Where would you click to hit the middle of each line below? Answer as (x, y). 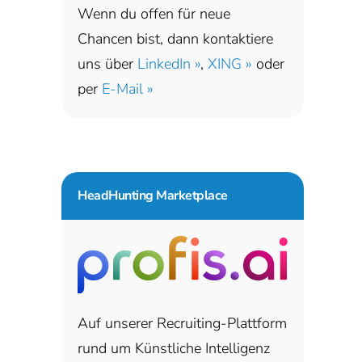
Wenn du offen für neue (154, 13)
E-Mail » (128, 88)
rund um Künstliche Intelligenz (174, 349)
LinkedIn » (169, 63)
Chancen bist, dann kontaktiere (175, 38)
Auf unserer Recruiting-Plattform (182, 324)
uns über (107, 63)
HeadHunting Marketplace (153, 195)
